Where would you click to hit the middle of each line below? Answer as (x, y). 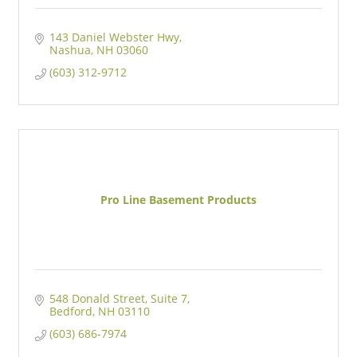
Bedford (71, 312)
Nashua (70, 50)
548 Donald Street (97, 299)
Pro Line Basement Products (178, 200)
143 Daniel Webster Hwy (114, 37)
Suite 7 (169, 299)
